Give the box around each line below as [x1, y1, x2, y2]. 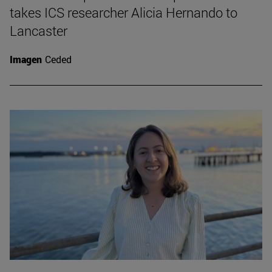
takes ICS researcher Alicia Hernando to [10, 4, 237, 22]
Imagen [10, 53, 42, 66]
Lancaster [10, 22, 67, 40]
